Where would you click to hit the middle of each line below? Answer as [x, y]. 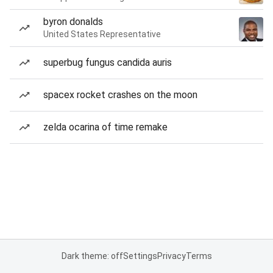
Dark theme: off [92, 256]
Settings [140, 256]
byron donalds [73, 22]
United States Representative [102, 34]
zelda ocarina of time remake [105, 127]
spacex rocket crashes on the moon [120, 95]
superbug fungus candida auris [108, 62]
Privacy [171, 256]
